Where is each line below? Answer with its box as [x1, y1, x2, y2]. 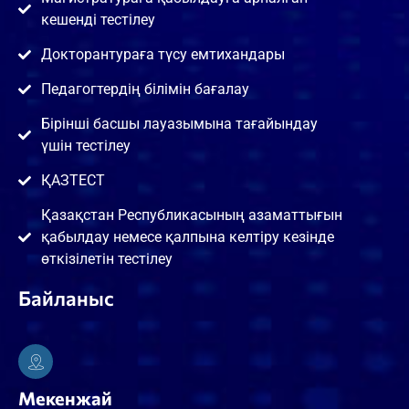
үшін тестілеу [40, 136, 131, 154]
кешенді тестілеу [40, 10, 155, 28]
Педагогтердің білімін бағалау [40, 79, 249, 98]
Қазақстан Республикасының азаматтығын [40, 205, 342, 224]
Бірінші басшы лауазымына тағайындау [40, 114, 318, 132]
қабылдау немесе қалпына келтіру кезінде [40, 227, 334, 246]
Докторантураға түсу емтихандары [40, 45, 285, 63]
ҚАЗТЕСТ [40, 171, 105, 189]
